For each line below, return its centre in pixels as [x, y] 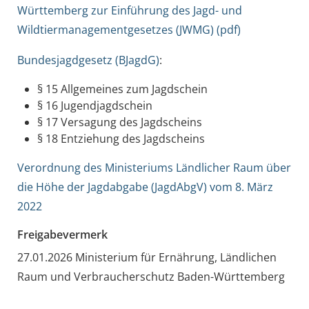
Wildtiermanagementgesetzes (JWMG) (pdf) [129, 29]
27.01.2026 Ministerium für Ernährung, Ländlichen [147, 257]
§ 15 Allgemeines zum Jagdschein [122, 89]
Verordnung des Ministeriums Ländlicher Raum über [154, 167]
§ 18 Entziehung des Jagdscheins [121, 138]
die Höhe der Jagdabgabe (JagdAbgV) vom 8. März [145, 187]
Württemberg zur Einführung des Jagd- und [129, 10]
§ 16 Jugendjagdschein [94, 105]
